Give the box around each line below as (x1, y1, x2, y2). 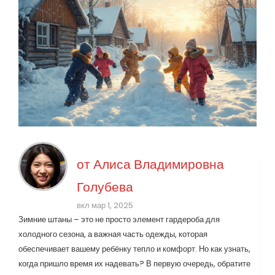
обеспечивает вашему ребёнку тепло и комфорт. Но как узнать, (18, 243, 250, 255)
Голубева (77, 178, 133, 196)
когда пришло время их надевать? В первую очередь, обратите (18, 258, 250, 270)
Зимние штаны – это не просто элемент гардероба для (18, 214, 220, 226)
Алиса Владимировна (93, 155, 224, 174)
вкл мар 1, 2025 (77, 199, 133, 212)
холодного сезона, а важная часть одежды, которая (18, 228, 207, 241)
